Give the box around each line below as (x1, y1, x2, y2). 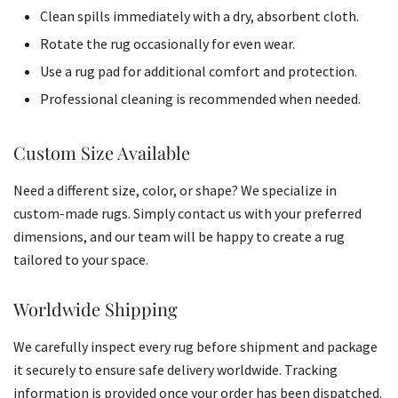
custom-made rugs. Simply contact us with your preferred (13, 203, 362, 222)
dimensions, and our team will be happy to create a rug (13, 227, 345, 245)
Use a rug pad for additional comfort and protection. (40, 61, 357, 80)
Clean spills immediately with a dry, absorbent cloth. (40, 6, 359, 25)
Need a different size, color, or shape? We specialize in (13, 180, 337, 199)
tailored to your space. (13, 250, 148, 268)
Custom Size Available (13, 139, 190, 164)
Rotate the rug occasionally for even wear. (40, 34, 295, 52)
